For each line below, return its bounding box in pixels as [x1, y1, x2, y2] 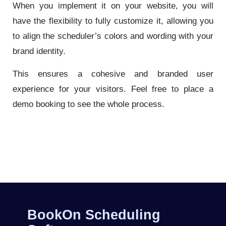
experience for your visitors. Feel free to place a [13, 84, 213, 94]
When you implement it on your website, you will [13, 1, 213, 11]
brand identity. [13, 46, 68, 56]
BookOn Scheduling [27, 207, 160, 223]
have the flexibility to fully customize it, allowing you [13, 16, 213, 26]
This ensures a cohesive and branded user [13, 69, 213, 79]
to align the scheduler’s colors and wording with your [13, 31, 213, 41]
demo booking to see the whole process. [13, 99, 164, 109]
